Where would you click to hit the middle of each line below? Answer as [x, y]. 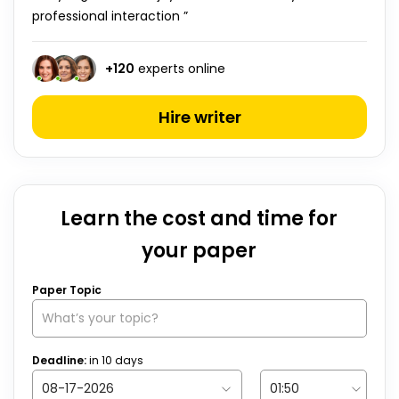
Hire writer [199, 117]
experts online [180, 68]
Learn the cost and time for [199, 219]
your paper [199, 251]
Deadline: [61, 360]
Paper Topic [67, 290]
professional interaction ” [110, 16]
